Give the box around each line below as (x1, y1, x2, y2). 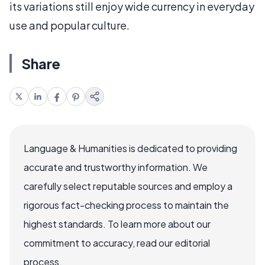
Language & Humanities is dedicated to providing (24, 141, 237, 154)
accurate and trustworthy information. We (24, 160, 208, 173)
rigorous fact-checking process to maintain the (24, 198, 229, 211)
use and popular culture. (9, 18, 130, 32)
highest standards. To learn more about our (24, 217, 211, 230)
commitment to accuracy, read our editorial (24, 236, 210, 249)
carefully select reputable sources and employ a (24, 179, 232, 192)
